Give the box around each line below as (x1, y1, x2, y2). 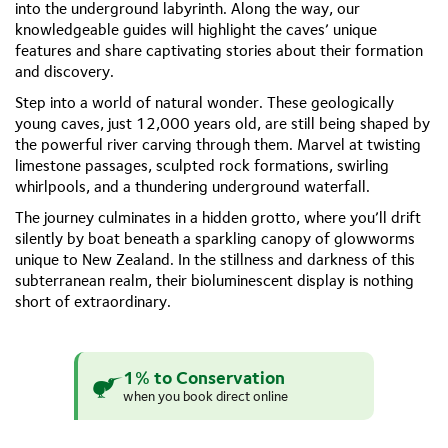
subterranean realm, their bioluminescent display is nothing (15, 271, 414, 290)
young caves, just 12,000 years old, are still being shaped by (15, 114, 430, 133)
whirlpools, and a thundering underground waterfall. (15, 177, 370, 196)
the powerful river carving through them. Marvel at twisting (15, 135, 421, 154)
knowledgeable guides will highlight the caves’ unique (15, 20, 377, 39)
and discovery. (15, 62, 114, 81)
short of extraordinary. (15, 292, 171, 311)
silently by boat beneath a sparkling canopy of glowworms (15, 229, 415, 248)
